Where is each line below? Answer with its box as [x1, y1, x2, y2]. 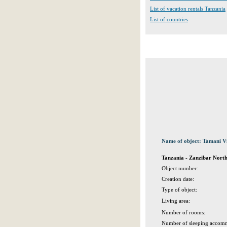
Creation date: [162, 176, 194, 182]
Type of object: [162, 186, 197, 193]
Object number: [162, 165, 198, 171]
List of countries [150, 16, 188, 22]
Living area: [162, 198, 190, 204]
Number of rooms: [162, 209, 205, 215]
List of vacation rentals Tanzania [150, 6, 225, 12]
